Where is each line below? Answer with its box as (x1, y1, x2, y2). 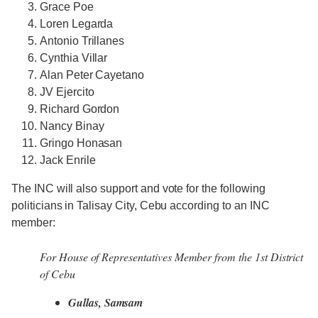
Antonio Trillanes (40, 35, 125, 48)
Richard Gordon (40, 103, 120, 116)
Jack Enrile (40, 154, 96, 167)
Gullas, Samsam (68, 295, 143, 311)
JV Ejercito (40, 86, 94, 99)
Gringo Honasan (40, 137, 123, 150)
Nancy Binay (40, 120, 104, 133)
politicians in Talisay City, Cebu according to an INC (11, 199, 270, 212)
